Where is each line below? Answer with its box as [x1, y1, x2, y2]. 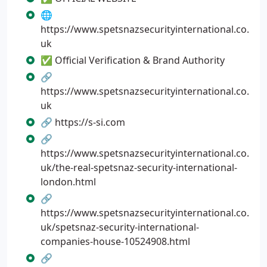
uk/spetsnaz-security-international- [41, 221, 199, 234]
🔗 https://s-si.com [41, 116, 125, 129]
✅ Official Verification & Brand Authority [41, 54, 225, 67]
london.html [41, 175, 96, 188]
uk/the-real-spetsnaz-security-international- [41, 161, 237, 174]
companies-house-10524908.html [41, 235, 190, 248]
